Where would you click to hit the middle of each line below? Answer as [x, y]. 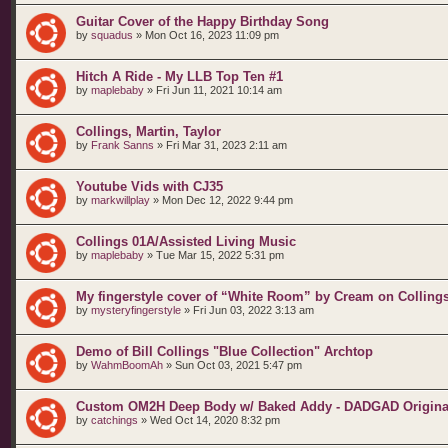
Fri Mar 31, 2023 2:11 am [226, 145]
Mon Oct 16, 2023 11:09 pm [212, 35]
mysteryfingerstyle [136, 310]
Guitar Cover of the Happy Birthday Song [202, 21]
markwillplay [120, 200]
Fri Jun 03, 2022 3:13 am [253, 310]
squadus [112, 35]
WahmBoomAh [127, 365]
